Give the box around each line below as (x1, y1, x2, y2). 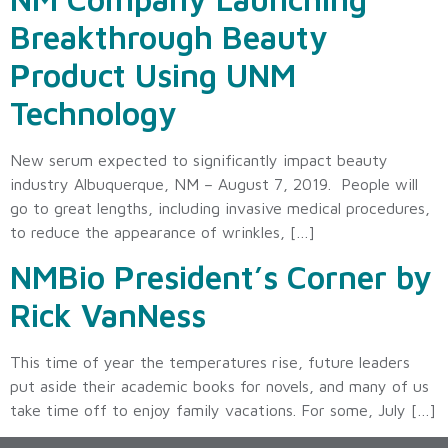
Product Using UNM (10, 55, 296, 94)
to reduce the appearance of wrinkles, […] (10, 222, 315, 241)
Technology (10, 93, 177, 132)
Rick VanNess (10, 296, 206, 335)
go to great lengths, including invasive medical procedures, (10, 198, 430, 217)
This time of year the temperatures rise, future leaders (10, 353, 410, 372)
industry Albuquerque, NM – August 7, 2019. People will (10, 174, 418, 193)
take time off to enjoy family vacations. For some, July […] (10, 401, 436, 420)
